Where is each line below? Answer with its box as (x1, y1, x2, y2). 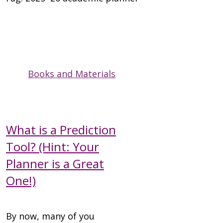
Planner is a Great (6, 155, 104, 172)
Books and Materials (28, 67, 116, 80)
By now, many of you (6, 210, 95, 222)
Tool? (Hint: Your (6, 138, 99, 155)
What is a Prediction (6, 121, 116, 138)
